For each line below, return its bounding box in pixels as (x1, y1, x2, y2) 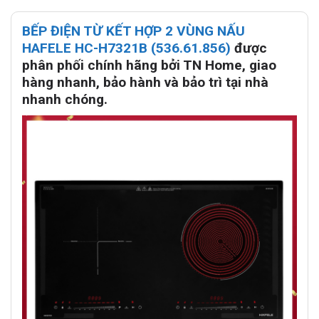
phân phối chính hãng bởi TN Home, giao (22, 57, 276, 74)
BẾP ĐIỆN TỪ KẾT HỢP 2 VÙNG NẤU (22, 23, 245, 40)
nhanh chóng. (22, 91, 108, 108)
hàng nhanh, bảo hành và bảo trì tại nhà (22, 74, 268, 91)
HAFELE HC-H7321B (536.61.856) (22, 40, 231, 57)
